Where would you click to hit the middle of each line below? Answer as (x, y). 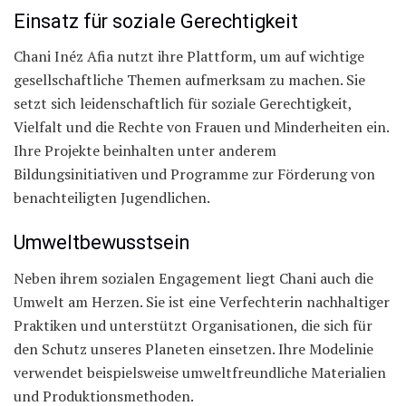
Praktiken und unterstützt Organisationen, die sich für (193, 325)
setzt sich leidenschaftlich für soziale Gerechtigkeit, (183, 104)
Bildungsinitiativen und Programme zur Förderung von (194, 174)
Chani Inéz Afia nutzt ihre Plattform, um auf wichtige (189, 57)
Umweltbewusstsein (101, 242)
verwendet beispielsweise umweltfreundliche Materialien (200, 372)
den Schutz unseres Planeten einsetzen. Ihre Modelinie (193, 348)
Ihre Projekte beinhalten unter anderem (145, 151)
